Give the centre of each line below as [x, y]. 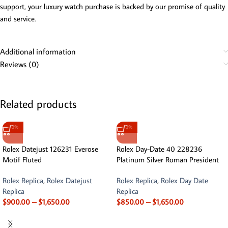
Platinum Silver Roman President [168, 159]
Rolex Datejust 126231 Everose [50, 149]
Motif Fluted [22, 159]
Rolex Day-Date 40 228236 [159, 149]
